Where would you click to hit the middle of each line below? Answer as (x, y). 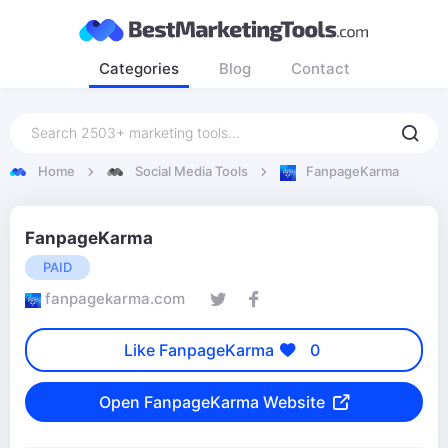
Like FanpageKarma (199, 350)
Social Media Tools (191, 171)
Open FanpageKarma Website (212, 402)
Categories (138, 68)
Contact (320, 68)
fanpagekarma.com (115, 298)
